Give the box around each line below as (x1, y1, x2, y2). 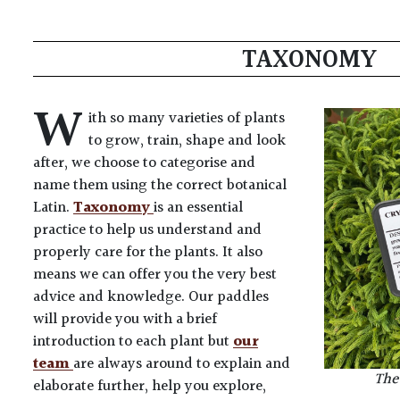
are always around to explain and (73, 352, 290, 376)
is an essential (154, 196, 243, 220)
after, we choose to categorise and (33, 151, 255, 175)
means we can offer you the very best (33, 262, 277, 287)
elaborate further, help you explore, (33, 374, 266, 398)
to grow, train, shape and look (87, 129, 286, 153)
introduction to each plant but (33, 329, 233, 354)
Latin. (33, 196, 73, 220)
